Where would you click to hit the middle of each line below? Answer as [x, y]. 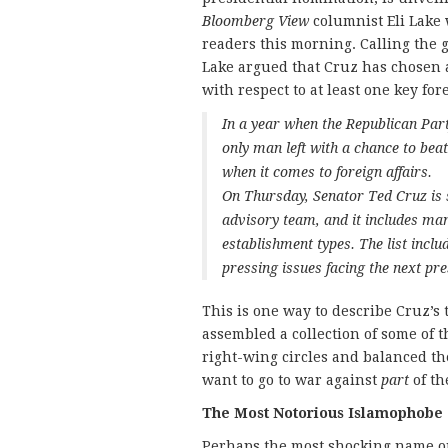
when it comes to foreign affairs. [327, 171]
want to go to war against [291, 379]
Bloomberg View [255, 20]
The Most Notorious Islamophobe [322, 412]
